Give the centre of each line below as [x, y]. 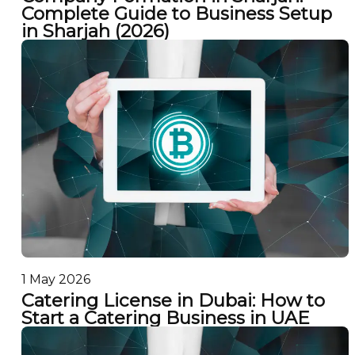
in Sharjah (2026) [95, 31]
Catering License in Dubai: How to [173, 300]
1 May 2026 [55, 279]
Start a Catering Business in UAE [165, 317]
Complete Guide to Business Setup [176, 13]
